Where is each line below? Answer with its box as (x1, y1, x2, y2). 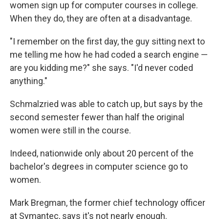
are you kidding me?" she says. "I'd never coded (10, 63, 193, 73)
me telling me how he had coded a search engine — (10, 49, 208, 60)
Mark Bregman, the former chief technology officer (10, 197, 205, 208)
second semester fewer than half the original (10, 112, 184, 123)
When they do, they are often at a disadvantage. (10, 13, 192, 24)
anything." (10, 76, 47, 87)
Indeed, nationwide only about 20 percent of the (10, 148, 194, 159)
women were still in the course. (10, 125, 131, 136)
